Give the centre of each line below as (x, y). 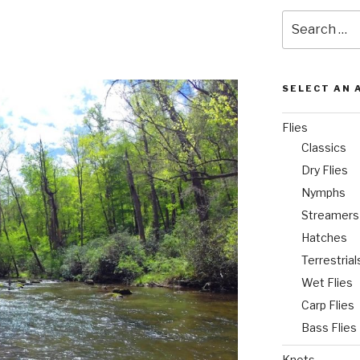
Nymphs (323, 193)
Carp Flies (327, 305)
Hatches (324, 238)
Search (303, 18)
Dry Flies (324, 170)
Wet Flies (327, 283)
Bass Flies (329, 328)
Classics (323, 148)
